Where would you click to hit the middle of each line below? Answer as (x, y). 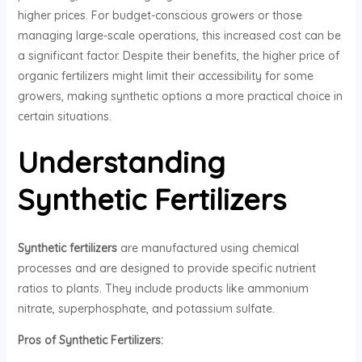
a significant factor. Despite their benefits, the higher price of (178, 56)
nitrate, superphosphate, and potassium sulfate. (146, 309)
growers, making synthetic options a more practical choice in (180, 97)
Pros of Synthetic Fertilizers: (90, 341)
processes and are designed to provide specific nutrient (166, 269)
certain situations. (64, 117)
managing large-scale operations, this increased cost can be (179, 36)
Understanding (121, 162)
